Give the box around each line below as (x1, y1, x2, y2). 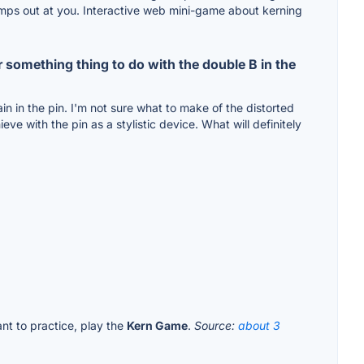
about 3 (238, 318, 280, 333)
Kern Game (127, 318, 188, 333)
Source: (194, 318, 238, 333)
